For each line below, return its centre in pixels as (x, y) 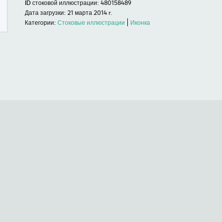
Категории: (40, 22)
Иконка (140, 22)
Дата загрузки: (45, 12)
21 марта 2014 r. (90, 12)
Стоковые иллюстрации (91, 22)
